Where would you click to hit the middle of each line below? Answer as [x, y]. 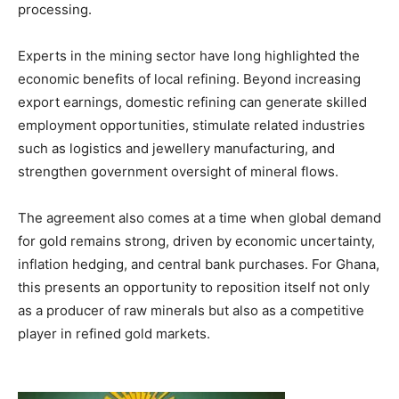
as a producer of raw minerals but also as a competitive [191, 310]
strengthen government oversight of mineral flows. [178, 171]
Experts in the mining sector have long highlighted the [189, 55]
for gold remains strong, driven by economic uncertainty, [196, 240]
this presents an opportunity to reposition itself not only [194, 287]
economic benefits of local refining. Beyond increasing [189, 78]
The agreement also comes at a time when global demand [199, 217]
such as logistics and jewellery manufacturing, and [176, 148]
